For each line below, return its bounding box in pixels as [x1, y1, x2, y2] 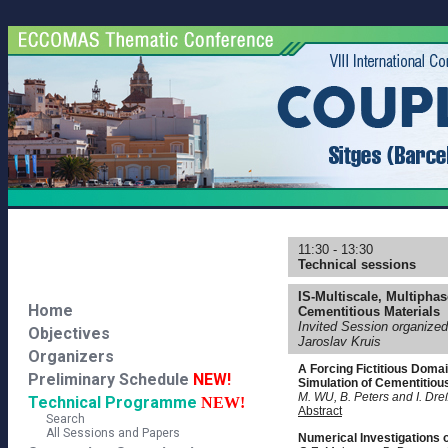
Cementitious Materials [298, 304, 440, 319]
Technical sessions [298, 257, 416, 272]
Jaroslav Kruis [298, 334, 381, 349]
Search [28, 412, 85, 426]
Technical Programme [28, 393, 197, 412]
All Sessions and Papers [28, 426, 180, 440]
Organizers [28, 347, 114, 366]
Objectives [28, 324, 110, 343]
